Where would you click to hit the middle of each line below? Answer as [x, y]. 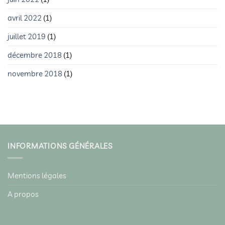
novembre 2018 [35, 74]
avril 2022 [25, 18]
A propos [23, 194]
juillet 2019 [27, 37]
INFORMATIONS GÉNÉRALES [60, 146]
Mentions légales [37, 175]
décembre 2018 [35, 55]
